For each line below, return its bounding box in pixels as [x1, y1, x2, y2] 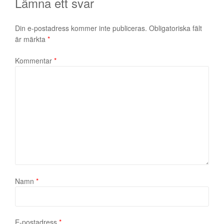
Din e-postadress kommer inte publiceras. [15, 23, 147, 33]
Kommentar [15, 55, 54, 66]
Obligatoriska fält [149, 23, 202, 33]
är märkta [15, 34, 47, 44]
